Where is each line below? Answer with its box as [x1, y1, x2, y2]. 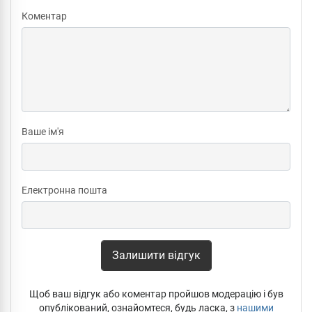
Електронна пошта [22, 184, 107, 196]
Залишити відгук [111, 248, 201, 262]
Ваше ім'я [22, 125, 64, 137]
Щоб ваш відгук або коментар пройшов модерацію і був [29, 288, 283, 299]
